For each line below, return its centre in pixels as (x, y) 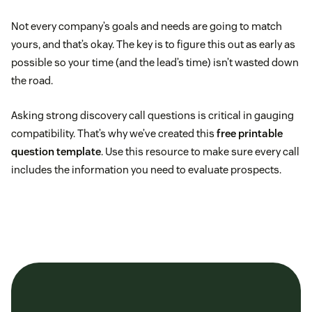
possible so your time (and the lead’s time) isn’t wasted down (155, 63)
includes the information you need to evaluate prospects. (146, 170)
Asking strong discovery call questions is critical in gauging (153, 116)
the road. (32, 81)
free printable (250, 134)
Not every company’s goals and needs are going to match (147, 26)
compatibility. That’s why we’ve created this (114, 134)
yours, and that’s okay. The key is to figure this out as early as (153, 45)
